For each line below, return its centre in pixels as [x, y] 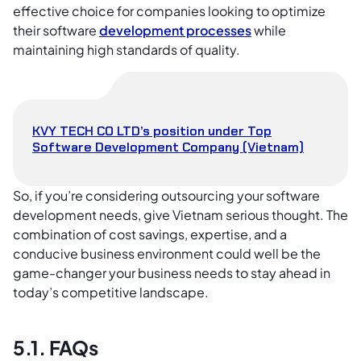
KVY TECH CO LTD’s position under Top [152, 131]
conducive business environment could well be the [167, 253]
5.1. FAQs [56, 347]
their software [56, 31]
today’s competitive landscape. [111, 292]
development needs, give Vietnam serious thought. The [180, 214]
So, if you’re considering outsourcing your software [166, 195]
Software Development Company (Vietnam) [168, 147]
